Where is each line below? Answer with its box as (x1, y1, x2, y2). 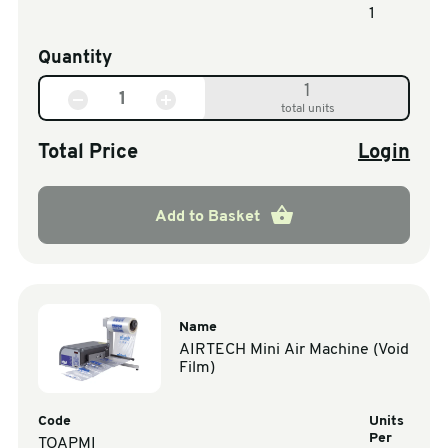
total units (280, 102, 335, 115)
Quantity (37, 48, 112, 68)
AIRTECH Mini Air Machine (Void (179, 341, 410, 358)
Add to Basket (154, 208, 260, 225)
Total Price (37, 142, 138, 163)
